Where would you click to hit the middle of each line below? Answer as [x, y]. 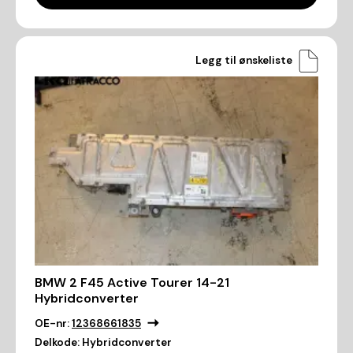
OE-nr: [52, 324]
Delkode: [57, 343]
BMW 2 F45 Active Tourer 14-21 [132, 283]
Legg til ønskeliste [244, 61]
